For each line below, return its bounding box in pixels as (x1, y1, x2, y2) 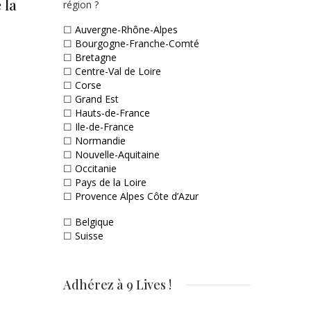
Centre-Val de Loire (75, 65, 161, 78)
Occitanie (75, 162, 117, 176)
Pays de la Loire (75, 176, 146, 190)
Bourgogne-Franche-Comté (75, 37, 199, 51)
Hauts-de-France (75, 106, 150, 120)
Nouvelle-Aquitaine (75, 148, 160, 162)
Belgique (75, 215, 114, 229)
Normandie (75, 134, 126, 148)
